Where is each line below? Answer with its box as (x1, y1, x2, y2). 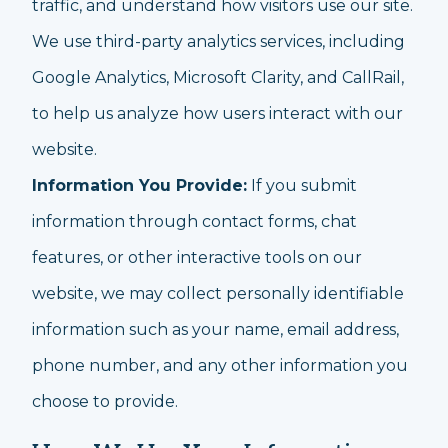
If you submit (247, 176, 357, 195)
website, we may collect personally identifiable (32, 284, 404, 303)
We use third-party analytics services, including (32, 32, 405, 51)
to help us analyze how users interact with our (32, 104, 403, 123)
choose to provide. (32, 392, 178, 411)
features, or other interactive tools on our (32, 248, 362, 267)
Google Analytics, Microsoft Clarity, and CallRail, (32, 68, 404, 87)
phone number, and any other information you (32, 356, 408, 375)
